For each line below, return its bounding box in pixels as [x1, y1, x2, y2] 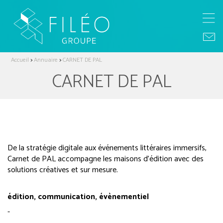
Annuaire [34, 55, 58, 65]
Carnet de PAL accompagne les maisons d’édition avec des [7, 152, 204, 166]
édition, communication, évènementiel [7, 190, 149, 204]
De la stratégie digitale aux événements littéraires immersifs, [7, 141, 207, 155]
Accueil [11, 55, 29, 65]
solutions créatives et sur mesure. [7, 163, 118, 177]
